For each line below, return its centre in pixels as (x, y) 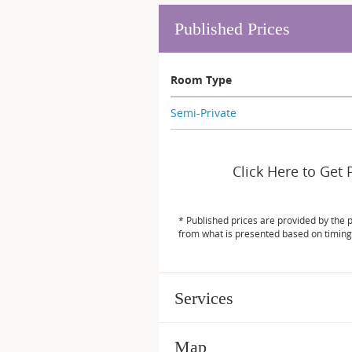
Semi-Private (203, 113)
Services (204, 298)
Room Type (201, 80)
